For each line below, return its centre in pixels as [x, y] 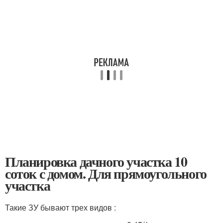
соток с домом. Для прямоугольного [106, 173]
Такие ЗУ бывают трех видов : [60, 207]
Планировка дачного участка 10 [96, 162]
